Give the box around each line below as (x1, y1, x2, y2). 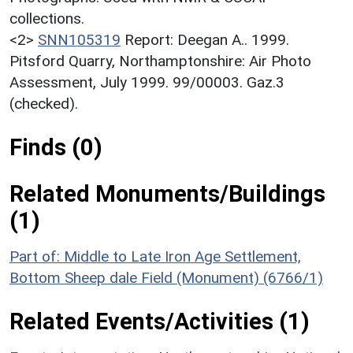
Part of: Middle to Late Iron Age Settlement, (9, 247, 301, 266)
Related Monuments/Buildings (9, 180, 325, 207)
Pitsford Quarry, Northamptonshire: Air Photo (9, 51, 311, 70)
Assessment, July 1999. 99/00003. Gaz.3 (9, 72, 284, 91)
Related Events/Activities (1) (9, 307, 310, 335)
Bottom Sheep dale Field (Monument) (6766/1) (9, 268, 323, 287)
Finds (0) (9, 133, 102, 161)
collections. (9, 9, 84, 28)
